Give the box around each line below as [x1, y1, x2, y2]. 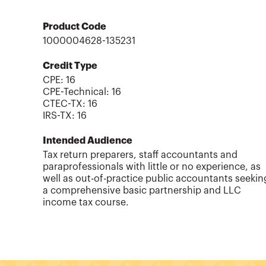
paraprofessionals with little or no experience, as [43, 162, 261, 172]
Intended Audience [43, 136, 132, 146]
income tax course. [43, 198, 129, 208]
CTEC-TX [43, 99, 83, 109]
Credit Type [43, 61, 97, 71]
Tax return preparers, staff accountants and [43, 150, 237, 160]
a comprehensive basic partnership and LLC [43, 186, 241, 196]
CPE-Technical [43, 87, 106, 97]
